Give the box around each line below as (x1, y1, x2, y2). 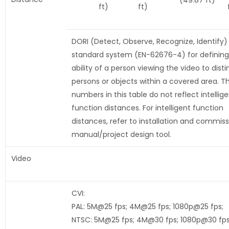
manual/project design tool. (71, 129, 171, 140)
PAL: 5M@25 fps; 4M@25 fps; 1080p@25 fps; (71, 201, 223, 212)
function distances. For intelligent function (71, 103, 223, 113)
